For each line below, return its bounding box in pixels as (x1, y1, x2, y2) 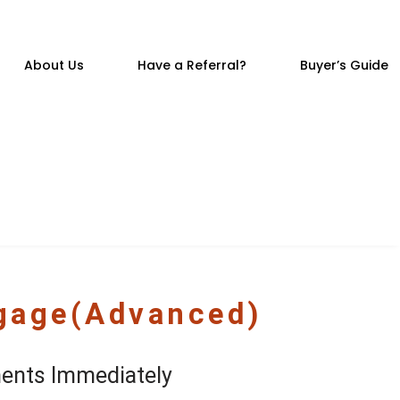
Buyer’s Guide (299, 56, 388, 74)
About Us (23, 56, 84, 74)
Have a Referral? (137, 56, 246, 74)
